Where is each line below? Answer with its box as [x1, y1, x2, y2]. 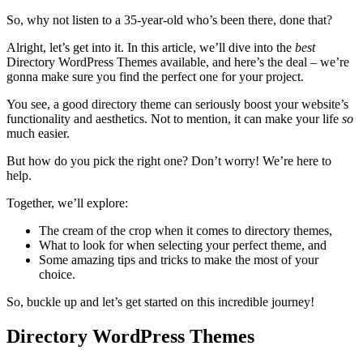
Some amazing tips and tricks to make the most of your [39, 252, 318, 267]
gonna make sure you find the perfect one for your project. [6, 69, 304, 83]
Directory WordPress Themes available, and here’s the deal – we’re [6, 54, 349, 69]
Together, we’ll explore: [6, 195, 128, 210]
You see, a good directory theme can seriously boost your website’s [6, 96, 348, 111]
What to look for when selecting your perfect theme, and [39, 237, 327, 252]
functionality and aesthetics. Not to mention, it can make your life [6, 111, 342, 126]
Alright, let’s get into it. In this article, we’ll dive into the [6, 40, 295, 54]
